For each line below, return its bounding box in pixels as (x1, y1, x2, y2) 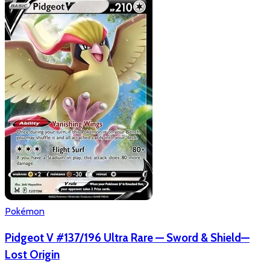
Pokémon (5, 205, 45, 217)
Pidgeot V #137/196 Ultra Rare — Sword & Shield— (5, 231, 250, 245)
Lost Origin (5, 248, 60, 262)
